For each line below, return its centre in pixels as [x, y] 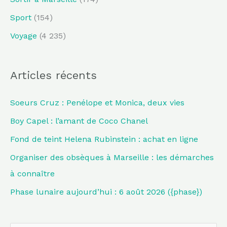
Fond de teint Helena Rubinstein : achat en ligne [104, 139]
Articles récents [53, 75]
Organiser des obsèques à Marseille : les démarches [112, 157]
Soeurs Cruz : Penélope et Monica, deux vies [97, 102]
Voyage [24, 36]
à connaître [32, 173]
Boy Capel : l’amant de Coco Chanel [79, 121]
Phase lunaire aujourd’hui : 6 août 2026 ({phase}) [106, 192]
